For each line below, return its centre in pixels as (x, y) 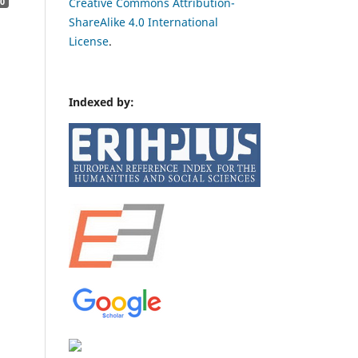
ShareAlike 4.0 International (143, 22)
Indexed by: (101, 101)
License (89, 41)
